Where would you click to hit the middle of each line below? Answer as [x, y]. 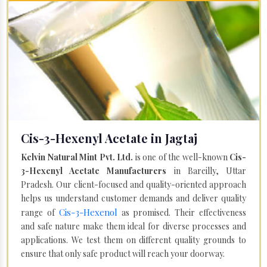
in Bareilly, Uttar [207, 170]
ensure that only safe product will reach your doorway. [123, 253]
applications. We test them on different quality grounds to [133, 240]
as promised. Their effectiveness [182, 212]
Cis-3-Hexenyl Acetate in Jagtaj [109, 138]
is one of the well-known [181, 157]
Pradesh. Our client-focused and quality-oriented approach [133, 184]
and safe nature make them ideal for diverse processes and [133, 226]
